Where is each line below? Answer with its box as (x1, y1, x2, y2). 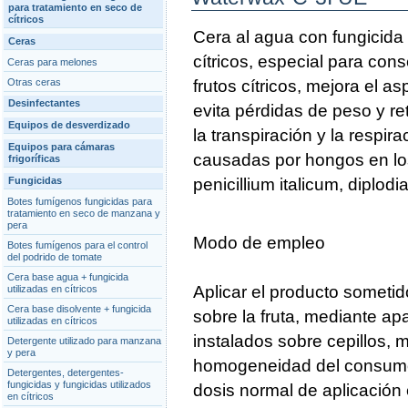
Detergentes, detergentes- (7, 367, 124, 378)
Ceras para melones (7, 56, 97, 67)
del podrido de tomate (7, 251, 102, 262)
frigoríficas (8, 153, 60, 164)
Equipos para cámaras (8, 141, 115, 152)
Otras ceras (7, 76, 61, 87)
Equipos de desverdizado (8, 119, 130, 130)
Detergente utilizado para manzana (7, 335, 161, 346)
